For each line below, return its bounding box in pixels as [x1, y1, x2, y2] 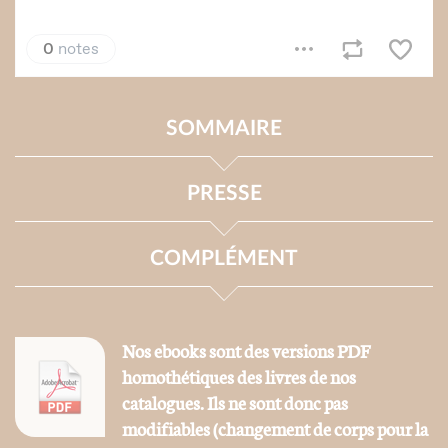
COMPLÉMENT [150, 248, 298, 270]
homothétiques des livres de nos [121, 363, 356, 390]
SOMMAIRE [166, 118, 282, 140]
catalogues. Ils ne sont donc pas [121, 389, 348, 416]
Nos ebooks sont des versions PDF [121, 337, 370, 364]
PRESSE [186, 183, 262, 205]
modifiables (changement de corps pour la [121, 415, 428, 442]
